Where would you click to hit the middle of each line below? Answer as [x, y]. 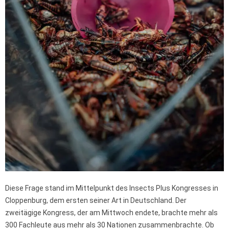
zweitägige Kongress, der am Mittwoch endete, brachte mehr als [111, 213]
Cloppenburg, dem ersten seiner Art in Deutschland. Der [96, 201]
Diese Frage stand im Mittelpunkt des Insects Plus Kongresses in [112, 188]
